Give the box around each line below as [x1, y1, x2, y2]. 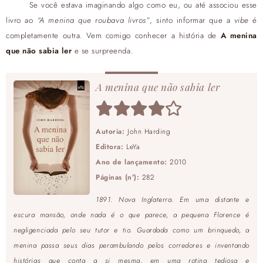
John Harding [127, 126, 171, 137]
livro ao [6, 14, 37, 26]
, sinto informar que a [150, 14, 234, 26]
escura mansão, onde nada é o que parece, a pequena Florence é [14, 210, 249, 220]
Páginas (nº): [96, 172, 140, 183]
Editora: [96, 141, 124, 152]
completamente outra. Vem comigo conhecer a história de [6, 29, 221, 41]
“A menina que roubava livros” [36, 14, 150, 26]
